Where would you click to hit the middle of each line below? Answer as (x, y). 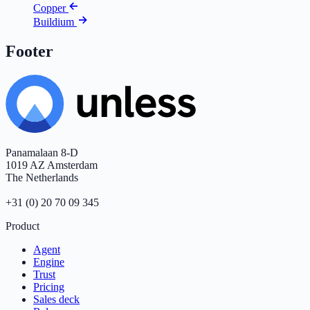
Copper (51, 8)
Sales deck (56, 300)
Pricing (49, 287)
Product (22, 226)
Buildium (55, 22)
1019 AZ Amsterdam (52, 165)
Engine (49, 262)
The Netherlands (42, 178)
